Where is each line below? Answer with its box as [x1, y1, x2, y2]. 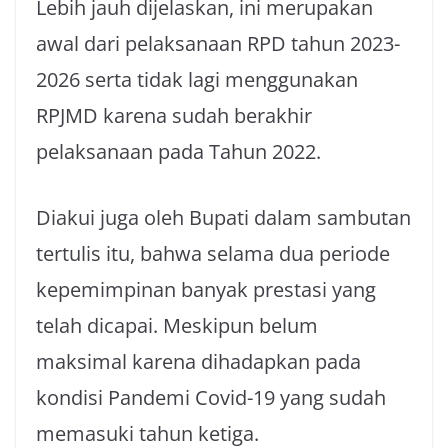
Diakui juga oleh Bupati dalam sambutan [36, 204, 411, 231]
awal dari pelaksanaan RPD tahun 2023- [36, 30, 400, 57]
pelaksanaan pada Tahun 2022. [36, 138, 321, 165]
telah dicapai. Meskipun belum [36, 312, 318, 339]
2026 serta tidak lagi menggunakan [36, 66, 358, 93]
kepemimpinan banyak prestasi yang [36, 276, 376, 303]
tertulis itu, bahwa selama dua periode [36, 240, 390, 267]
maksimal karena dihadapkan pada [36, 348, 361, 375]
